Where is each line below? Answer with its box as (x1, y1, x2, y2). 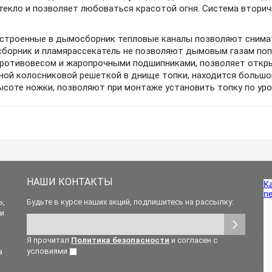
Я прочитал (27, 236, 71, 245)
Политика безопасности (71, 236, 169, 245)
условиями (27, 246, 69, 256)
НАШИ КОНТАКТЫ (27, 176, 113, 188)
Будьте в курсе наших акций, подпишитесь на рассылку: (27, 197, 234, 206)
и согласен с (169, 236, 217, 245)
